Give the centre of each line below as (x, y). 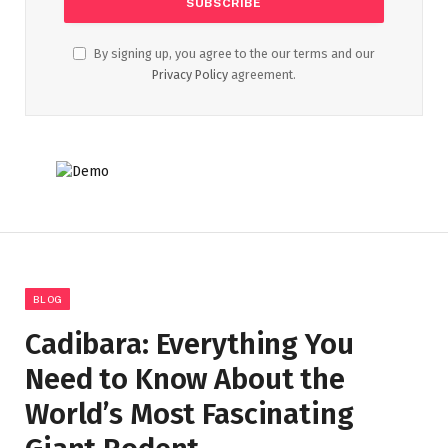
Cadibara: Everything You (189, 344)
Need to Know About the (185, 379)
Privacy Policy (190, 74)
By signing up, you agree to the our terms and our (233, 53)
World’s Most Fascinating (189, 414)
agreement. (262, 74)
